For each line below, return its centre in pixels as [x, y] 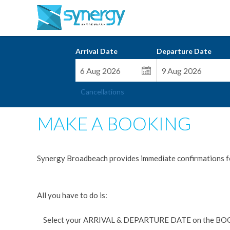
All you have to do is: [72, 195]
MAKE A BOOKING [114, 123]
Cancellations [102, 92]
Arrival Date [97, 51]
